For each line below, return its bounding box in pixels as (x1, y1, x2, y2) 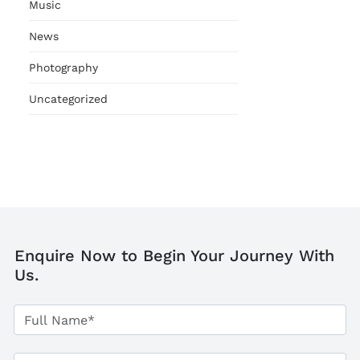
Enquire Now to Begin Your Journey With (14, 246, 334, 266)
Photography (29, 61, 98, 75)
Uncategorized (29, 92, 108, 106)
